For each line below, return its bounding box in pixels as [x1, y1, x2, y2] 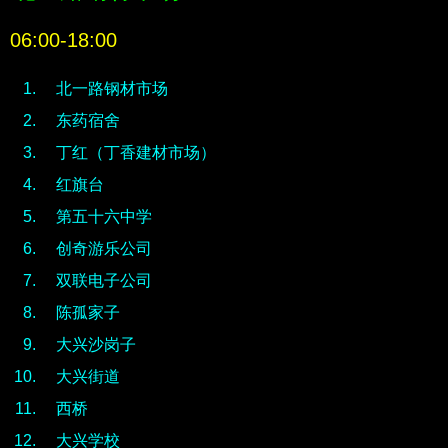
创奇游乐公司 [56, 240, 152, 257]
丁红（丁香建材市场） [56, 144, 216, 161]
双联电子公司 [56, 272, 152, 289]
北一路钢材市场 [56, 80, 168, 97]
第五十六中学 [56, 208, 152, 225]
